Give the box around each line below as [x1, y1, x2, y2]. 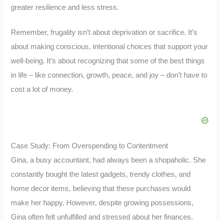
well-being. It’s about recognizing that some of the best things [11, 56, 205, 65]
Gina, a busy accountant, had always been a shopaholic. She [11, 156, 206, 165]
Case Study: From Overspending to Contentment [11, 142, 168, 150]
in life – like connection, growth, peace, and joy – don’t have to [11, 71, 208, 79]
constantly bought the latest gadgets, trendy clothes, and [11, 170, 191, 179]
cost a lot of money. [11, 85, 74, 93]
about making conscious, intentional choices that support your [11, 42, 208, 51]
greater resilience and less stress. [11, 3, 119, 11]
